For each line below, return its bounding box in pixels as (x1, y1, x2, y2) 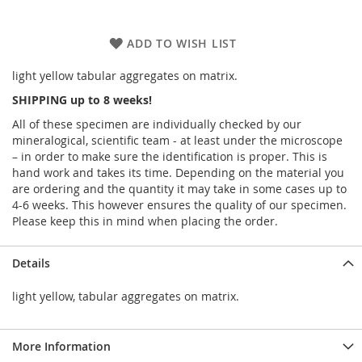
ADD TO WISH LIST (127, 35, 237, 51)
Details (12, 255, 50, 271)
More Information (12, 338, 111, 354)
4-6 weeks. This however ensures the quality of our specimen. (12, 196, 347, 213)
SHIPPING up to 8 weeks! (12, 91, 152, 107)
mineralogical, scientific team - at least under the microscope (12, 132, 343, 148)
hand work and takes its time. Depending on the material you (12, 164, 344, 180)
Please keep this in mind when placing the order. (12, 213, 278, 229)
